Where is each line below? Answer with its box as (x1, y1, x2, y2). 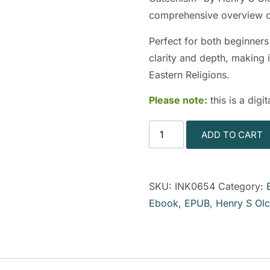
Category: (218, 180, 266, 193)
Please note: (148, 94, 207, 107)
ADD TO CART (201, 129, 263, 141)
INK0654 (174, 180, 215, 193)
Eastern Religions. (148, 68, 230, 81)
